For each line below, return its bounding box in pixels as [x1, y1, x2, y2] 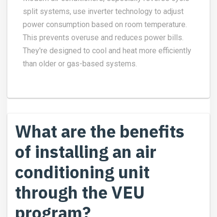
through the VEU [15, 181, 145, 203]
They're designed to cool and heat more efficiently [23, 46, 191, 55]
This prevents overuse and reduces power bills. [23, 32, 184, 42]
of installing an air [15, 140, 156, 163]
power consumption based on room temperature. [23, 19, 187, 29]
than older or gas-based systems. [23, 59, 137, 68]
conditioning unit [15, 160, 150, 183]
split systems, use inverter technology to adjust [23, 6, 184, 16]
